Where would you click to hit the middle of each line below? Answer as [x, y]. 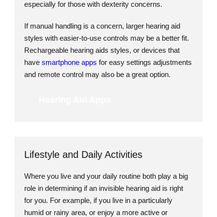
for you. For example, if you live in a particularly [98, 200]
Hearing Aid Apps [75, 100]
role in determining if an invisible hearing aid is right [104, 188]
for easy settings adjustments [144, 62]
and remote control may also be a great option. [97, 74]
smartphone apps [69, 62]
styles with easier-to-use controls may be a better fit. [107, 38]
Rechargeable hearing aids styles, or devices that [102, 50]
